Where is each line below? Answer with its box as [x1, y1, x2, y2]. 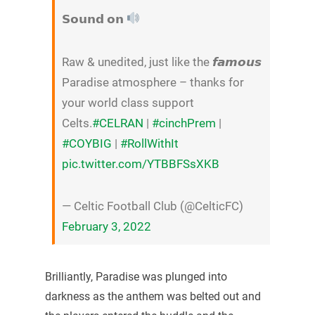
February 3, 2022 [61, 219, 151, 234]
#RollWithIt [120, 136, 179, 150]
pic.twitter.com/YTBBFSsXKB [61, 156, 219, 171]
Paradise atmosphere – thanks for [61, 75, 244, 89]
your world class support [61, 95, 194, 110]
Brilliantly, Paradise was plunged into [44, 270, 227, 284]
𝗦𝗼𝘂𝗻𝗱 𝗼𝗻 [61, 11, 127, 26]
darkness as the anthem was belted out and [44, 290, 261, 304]
